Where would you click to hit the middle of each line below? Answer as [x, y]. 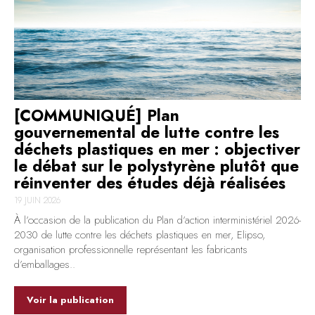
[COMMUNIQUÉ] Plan [97, 115]
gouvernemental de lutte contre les [147, 132]
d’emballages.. [45, 264]
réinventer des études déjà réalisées [150, 182]
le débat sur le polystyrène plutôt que [156, 166]
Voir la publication [70, 300]
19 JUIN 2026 [37, 200]
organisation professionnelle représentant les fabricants [131, 249]
